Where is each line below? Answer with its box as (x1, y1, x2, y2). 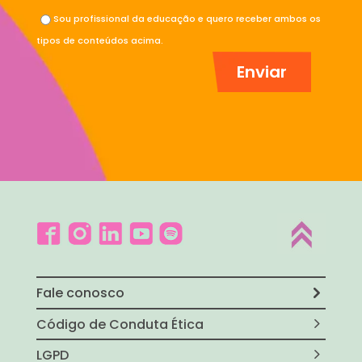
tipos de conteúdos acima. (36, 33, 163, 47)
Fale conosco (36, 284, 124, 303)
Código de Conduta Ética (36, 314, 204, 334)
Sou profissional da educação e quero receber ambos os (53, 11, 321, 25)
